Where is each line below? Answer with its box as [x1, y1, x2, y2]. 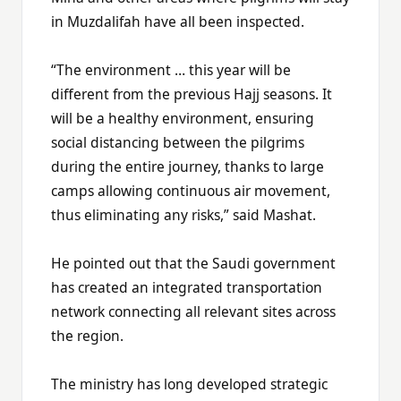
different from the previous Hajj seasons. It [51, 83, 332, 104]
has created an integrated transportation [51, 277, 322, 297]
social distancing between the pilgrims [51, 132, 304, 152]
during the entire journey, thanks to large [51, 156, 324, 176]
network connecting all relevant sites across [51, 301, 336, 321]
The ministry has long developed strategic [51, 373, 328, 394]
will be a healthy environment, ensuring [51, 107, 314, 128]
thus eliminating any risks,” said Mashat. [51, 204, 316, 225]
